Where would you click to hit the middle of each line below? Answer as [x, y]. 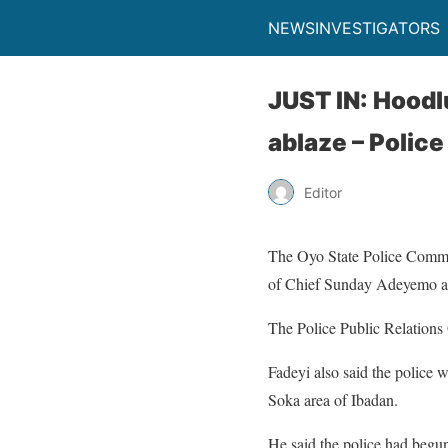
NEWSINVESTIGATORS [354, 28]
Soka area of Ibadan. [333, 399]
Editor [323, 192]
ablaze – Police [356, 142]
